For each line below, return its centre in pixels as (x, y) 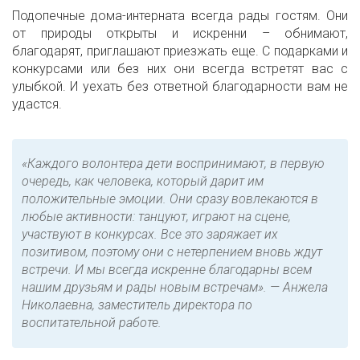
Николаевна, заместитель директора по (137, 305)
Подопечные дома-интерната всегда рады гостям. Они (180, 16)
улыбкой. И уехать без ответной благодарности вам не (180, 86)
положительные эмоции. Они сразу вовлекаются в (170, 199)
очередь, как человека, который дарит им (143, 181)
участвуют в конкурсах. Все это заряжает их (150, 234)
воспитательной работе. (92, 323)
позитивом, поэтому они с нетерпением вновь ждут (172, 252)
